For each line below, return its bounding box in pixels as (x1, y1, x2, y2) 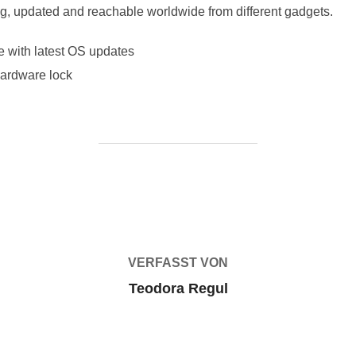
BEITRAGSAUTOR (122, 184, 234, 197)
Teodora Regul (128, 281, 228, 296)
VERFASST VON (128, 256, 228, 269)
